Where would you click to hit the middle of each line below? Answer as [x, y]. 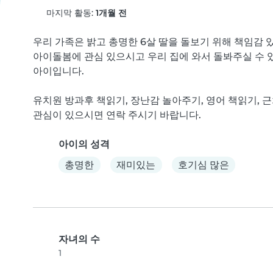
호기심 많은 [203, 165]
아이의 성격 [84, 144]
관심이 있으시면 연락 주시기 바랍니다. [117, 115]
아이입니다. [58, 71]
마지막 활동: [69, 13]
